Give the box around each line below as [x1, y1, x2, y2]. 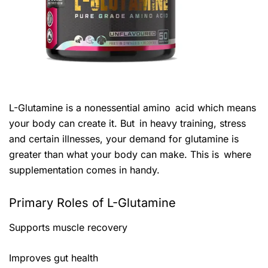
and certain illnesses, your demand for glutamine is [9, 132, 239, 145]
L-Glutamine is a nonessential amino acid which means [9, 101, 256, 114]
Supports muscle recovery [9, 221, 127, 233]
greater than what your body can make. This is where [9, 148, 251, 160]
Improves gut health [9, 251, 98, 264]
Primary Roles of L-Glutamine [9, 195, 176, 210]
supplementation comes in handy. [9, 163, 160, 176]
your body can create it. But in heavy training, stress [9, 117, 246, 129]
